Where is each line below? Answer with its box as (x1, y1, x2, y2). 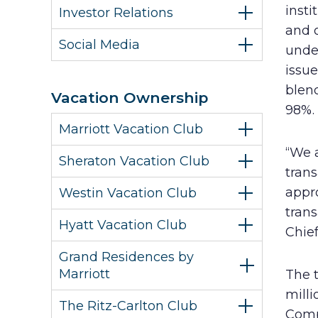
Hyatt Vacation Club (59, 217, 187, 233)
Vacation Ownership (51, 89, 208, 106)
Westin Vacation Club (59, 185, 197, 201)
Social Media (59, 37, 140, 53)
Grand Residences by (59, 249, 194, 265)
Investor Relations (59, 5, 173, 21)
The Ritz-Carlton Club (59, 298, 197, 314)
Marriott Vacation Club (59, 121, 203, 137)
